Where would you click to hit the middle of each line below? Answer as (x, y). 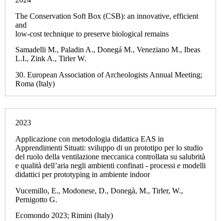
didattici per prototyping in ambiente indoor (83, 174)
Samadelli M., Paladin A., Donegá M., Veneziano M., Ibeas (108, 50)
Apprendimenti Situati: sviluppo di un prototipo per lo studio (109, 147)
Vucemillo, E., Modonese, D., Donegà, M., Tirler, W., (99, 190)
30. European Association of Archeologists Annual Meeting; (109, 75)
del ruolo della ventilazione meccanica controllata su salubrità (110, 156)
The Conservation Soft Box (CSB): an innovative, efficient (107, 16)
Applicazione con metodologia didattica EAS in (90, 139)
